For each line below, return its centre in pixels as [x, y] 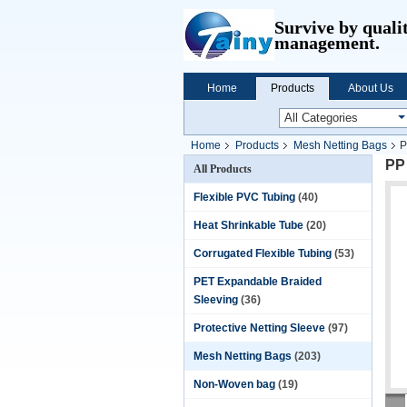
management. [327, 43]
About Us [371, 88]
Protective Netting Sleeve [259, 328]
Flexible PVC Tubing [244, 197]
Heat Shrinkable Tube [248, 225]
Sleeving [216, 300]
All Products [223, 169]
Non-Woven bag [234, 384]
